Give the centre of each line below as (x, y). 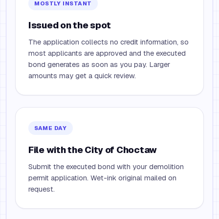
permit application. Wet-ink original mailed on (102, 178)
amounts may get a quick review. (82, 76)
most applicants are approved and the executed (107, 53)
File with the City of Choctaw (93, 150)
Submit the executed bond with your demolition (106, 166)
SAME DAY (51, 128)
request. (42, 189)
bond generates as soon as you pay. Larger (99, 64)
